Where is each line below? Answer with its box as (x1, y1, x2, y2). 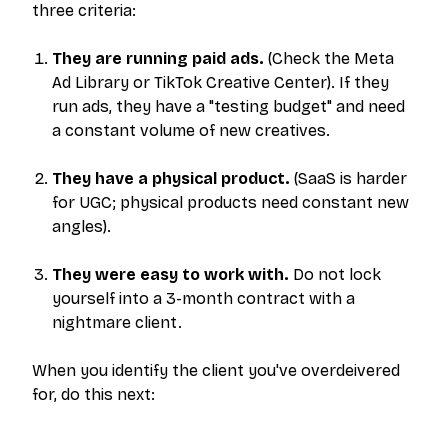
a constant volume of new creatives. (52, 121, 330, 140)
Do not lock (289, 265, 381, 284)
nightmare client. (52, 313, 182, 332)
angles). (52, 217, 111, 236)
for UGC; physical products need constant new (52, 193, 409, 212)
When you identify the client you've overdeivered (32, 361, 400, 380)
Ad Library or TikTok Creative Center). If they (52, 73, 389, 92)
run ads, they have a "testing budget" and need (52, 97, 405, 116)
